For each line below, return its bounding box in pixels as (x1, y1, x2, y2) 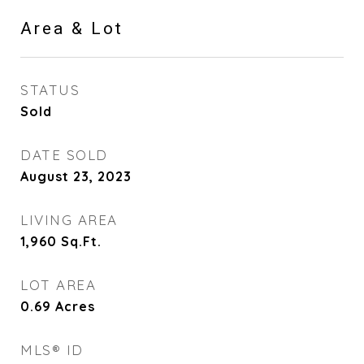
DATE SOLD (20, 146, 108, 163)
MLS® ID (20, 341, 84, 358)
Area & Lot (20, 19, 123, 38)
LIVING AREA (20, 211, 118, 228)
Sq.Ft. (61, 233, 102, 249)
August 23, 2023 (20, 168, 132, 184)
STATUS (20, 81, 80, 98)
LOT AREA (20, 276, 96, 293)
